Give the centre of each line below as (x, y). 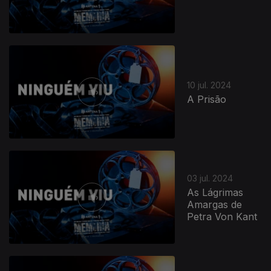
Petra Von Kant (222, 216)
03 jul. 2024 (210, 178)
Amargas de (215, 204)
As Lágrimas (215, 192)
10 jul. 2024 (209, 85)
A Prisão (207, 99)
